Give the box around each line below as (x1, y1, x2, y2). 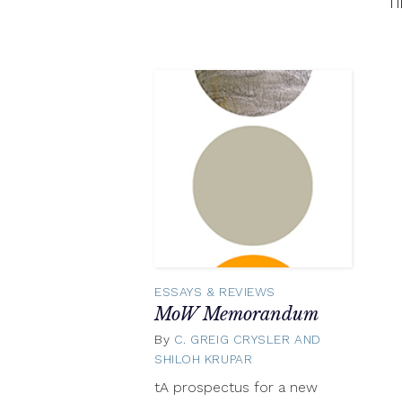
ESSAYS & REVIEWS (154, 284, 275, 299)
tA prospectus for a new (154, 379, 318, 397)
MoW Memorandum (154, 302, 319, 325)
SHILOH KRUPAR (154, 352, 253, 367)
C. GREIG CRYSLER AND (173, 332, 321, 347)
